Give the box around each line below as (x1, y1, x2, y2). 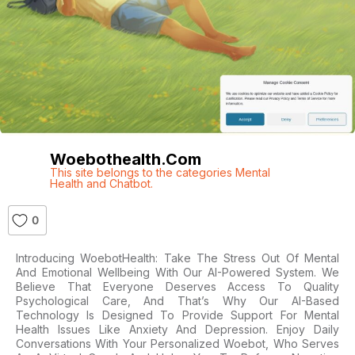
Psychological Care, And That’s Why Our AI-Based (16, 294, 339, 307)
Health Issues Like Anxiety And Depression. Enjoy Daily (16, 323, 339, 336)
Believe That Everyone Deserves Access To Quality (16, 280, 339, 293)
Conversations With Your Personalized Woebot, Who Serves (16, 337, 339, 350)
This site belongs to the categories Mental (49, 166, 270, 179)
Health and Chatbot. (49, 177, 153, 190)
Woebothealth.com (49, 150, 201, 169)
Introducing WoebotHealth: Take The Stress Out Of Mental (16, 251, 339, 265)
